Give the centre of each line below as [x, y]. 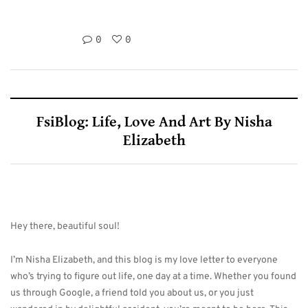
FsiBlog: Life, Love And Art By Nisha [154, 122]
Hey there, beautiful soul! [65, 227]
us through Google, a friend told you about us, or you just [132, 293]
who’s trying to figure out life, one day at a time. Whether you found [153, 277]
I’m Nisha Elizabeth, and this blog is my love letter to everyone [144, 260]
